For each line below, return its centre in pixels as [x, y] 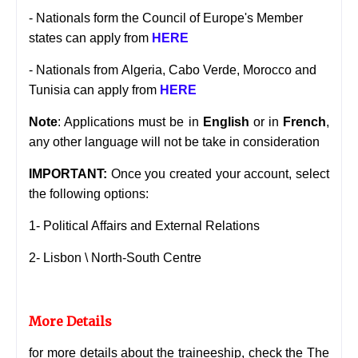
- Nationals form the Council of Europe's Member [166, 18]
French [304, 122]
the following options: [90, 194]
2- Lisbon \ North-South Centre [115, 258]
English [226, 122]
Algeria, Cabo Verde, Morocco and [219, 70]
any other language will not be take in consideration [174, 142]
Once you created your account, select [218, 174]
